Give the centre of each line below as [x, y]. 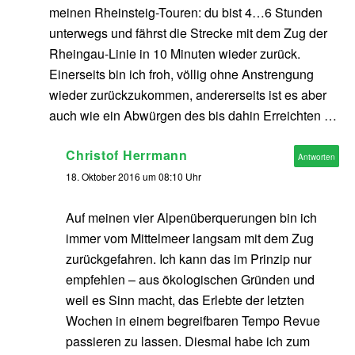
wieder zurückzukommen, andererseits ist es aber [188, 95]
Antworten [317, 157]
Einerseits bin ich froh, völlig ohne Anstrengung [181, 74]
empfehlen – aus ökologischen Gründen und [190, 280]
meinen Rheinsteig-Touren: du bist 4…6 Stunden [186, 13]
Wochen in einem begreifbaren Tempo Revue [193, 321]
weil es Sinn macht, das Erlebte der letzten [185, 300]
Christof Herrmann [127, 155]
